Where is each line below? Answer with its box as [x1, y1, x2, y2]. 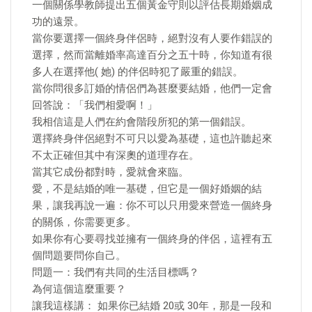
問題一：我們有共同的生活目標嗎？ [32, 266, 199, 279]
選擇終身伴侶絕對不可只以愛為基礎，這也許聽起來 [32, 132, 272, 145]
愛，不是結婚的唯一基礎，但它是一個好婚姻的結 [32, 182, 262, 195]
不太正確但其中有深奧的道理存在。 [32, 149, 199, 162]
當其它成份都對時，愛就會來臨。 [32, 166, 189, 178]
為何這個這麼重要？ [32, 283, 126, 295]
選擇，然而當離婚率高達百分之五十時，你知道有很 [32, 49, 272, 61]
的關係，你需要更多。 [32, 216, 136, 228]
